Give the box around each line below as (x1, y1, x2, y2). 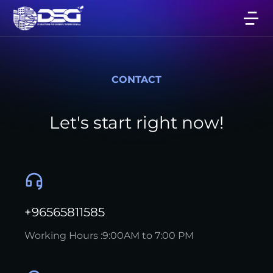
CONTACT (111, 74, 162, 85)
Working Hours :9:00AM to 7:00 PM (24, 230, 194, 241)
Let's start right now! (49, 112, 224, 133)
